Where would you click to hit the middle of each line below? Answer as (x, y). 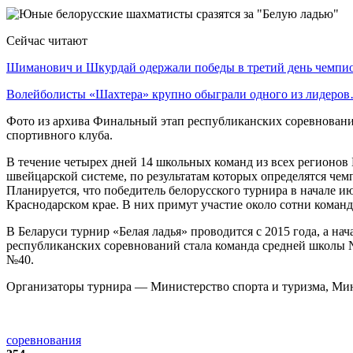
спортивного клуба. (59, 135)
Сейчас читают (47, 40)
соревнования (44, 340)
